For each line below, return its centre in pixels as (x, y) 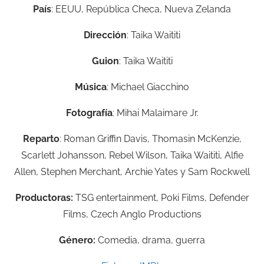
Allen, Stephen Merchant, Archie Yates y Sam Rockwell (132, 172)
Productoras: (45, 198)
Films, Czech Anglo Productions (132, 214)
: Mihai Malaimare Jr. (155, 113)
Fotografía (89, 113)
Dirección (105, 35)
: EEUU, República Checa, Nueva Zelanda (141, 9)
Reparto (41, 139)
